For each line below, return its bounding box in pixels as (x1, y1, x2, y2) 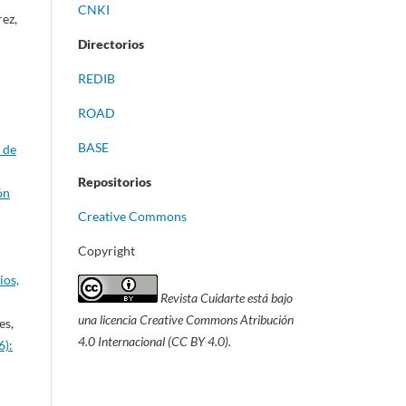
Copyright (78, 243, 138, 259)
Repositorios (78, 174, 151, 190)
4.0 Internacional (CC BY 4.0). (78, 333, 231, 350)
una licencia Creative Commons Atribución (78, 312, 294, 328)
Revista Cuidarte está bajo (158, 290, 293, 306)
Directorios (78, 36, 144, 53)
